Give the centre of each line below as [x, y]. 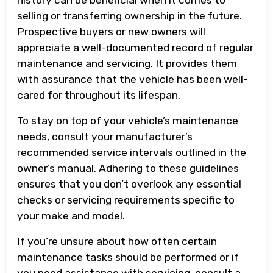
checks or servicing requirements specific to [126, 200]
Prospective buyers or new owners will [111, 31]
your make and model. [71, 215]
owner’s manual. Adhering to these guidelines [128, 168]
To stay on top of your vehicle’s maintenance [128, 120]
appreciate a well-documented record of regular [135, 47]
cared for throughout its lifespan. [99, 95]
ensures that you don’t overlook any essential [129, 184]
